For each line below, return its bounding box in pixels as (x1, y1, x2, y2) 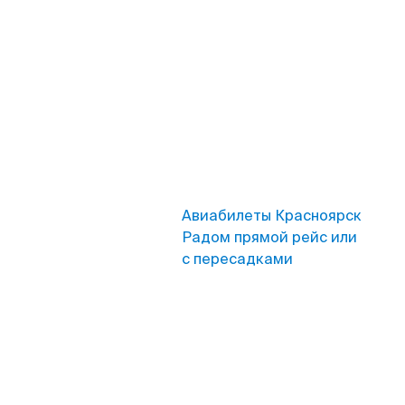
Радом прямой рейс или (182, 228, 357, 247)
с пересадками (182, 250, 293, 268)
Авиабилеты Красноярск (182, 206, 362, 225)
